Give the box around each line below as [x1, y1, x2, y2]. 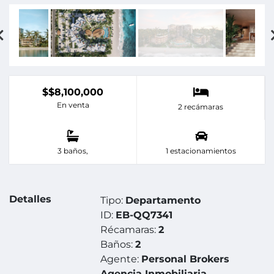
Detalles [9, 193, 51, 206]
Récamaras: [100, 224, 159, 236]
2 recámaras [178, 102, 223, 112]
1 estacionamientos [166, 146, 236, 156]
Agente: [100, 253, 142, 265]
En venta [56, 100, 89, 110]
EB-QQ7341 [116, 209, 173, 221]
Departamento [125, 194, 201, 207]
